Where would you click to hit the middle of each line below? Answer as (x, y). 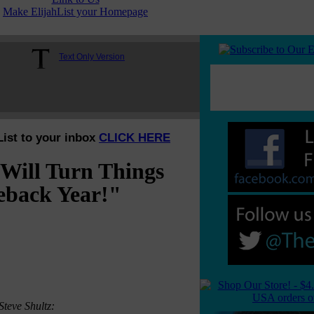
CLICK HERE (135, 138)
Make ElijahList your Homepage (75, 12)
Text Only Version (92, 57)
